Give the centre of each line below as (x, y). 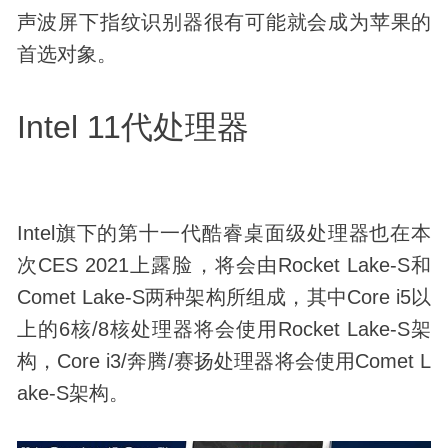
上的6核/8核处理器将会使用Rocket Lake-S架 (224, 328)
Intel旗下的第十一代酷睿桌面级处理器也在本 (224, 232)
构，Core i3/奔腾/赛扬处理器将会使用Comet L (224, 360)
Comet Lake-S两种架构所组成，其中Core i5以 (224, 296)
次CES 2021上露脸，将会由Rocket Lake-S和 (224, 264)
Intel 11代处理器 (132, 126)
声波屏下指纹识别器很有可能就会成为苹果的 (224, 21)
